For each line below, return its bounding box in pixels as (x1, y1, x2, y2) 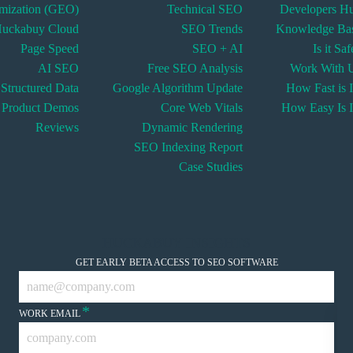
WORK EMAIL (19, 308, 80, 319)
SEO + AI (191, 42, 243, 55)
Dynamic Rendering (141, 121, 243, 134)
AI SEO (37, 61, 79, 75)
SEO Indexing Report (133, 140, 243, 154)
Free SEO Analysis (147, 61, 243, 75)
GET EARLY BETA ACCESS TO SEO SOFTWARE (75, 257, 278, 268)
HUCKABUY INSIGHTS (102, 235, 251, 251)
